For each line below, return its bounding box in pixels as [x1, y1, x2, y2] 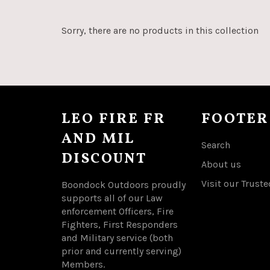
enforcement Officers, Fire [61, 206, 174, 217]
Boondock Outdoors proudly [61, 179, 186, 190]
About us [201, 159, 241, 170]
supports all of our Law [61, 192, 163, 204]
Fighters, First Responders [61, 219, 178, 230]
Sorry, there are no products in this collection [61, 25, 259, 36]
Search [201, 139, 230, 151]
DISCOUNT [61, 149, 147, 169]
